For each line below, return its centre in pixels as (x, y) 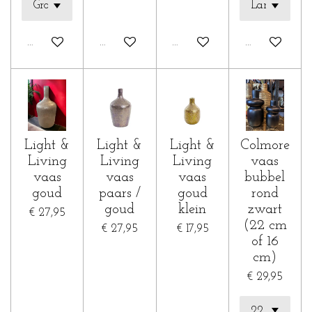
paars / (119, 193)
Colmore (265, 145)
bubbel (265, 177)
